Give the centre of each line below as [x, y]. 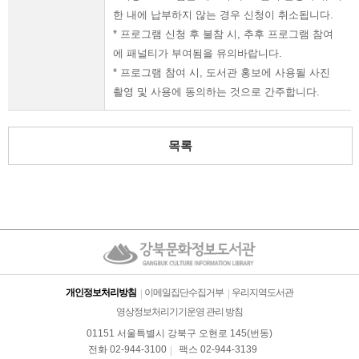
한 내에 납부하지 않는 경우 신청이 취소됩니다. [223, 15]
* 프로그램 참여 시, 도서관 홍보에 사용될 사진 [222, 73]
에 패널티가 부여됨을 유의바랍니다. [198, 53]
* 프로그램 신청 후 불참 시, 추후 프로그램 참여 [223, 34]
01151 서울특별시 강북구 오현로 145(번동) [179, 333]
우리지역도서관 [262, 292]
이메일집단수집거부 [184, 292]
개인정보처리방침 [101, 292]
